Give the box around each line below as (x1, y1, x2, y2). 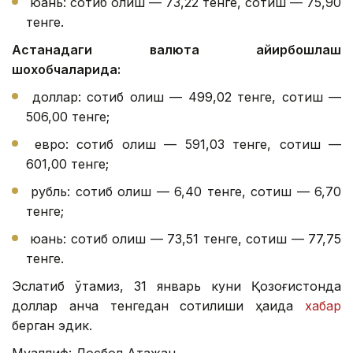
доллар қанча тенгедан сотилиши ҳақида (12, 298, 305, 314)
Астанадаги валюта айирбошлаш (12, 42, 341, 58)
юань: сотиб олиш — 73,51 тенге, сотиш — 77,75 (26, 231, 341, 247)
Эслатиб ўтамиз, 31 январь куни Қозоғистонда (12, 278, 341, 295)
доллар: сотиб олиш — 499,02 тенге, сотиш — (26, 89, 341, 106)
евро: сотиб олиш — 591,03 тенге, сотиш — (26, 136, 341, 153)
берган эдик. (12, 318, 92, 334)
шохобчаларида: (12, 61, 121, 78)
